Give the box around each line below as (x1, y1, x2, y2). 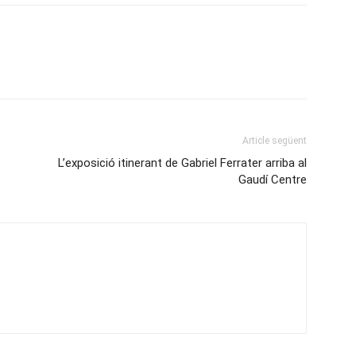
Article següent (242, 135, 307, 146)
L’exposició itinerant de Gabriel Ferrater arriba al (58, 156, 307, 170)
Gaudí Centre (238, 172, 307, 187)
